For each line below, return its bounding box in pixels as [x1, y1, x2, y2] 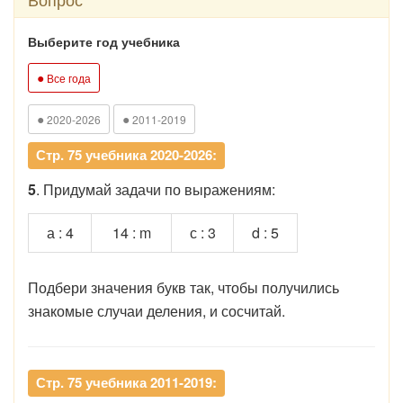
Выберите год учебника [28, 32, 180, 50]
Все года [44, 70, 91, 85]
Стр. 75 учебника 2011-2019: [36, 372, 217, 392]
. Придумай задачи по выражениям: [36, 179, 275, 200]
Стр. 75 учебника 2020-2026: [36, 145, 217, 165]
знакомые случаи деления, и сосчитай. [28, 300, 289, 321]
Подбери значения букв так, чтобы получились [28, 277, 339, 298]
